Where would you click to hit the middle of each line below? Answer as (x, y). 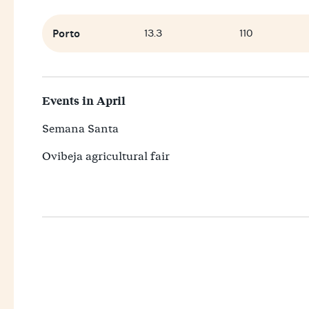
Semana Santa (81, 128)
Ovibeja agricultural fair (106, 156)
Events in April (84, 101)
